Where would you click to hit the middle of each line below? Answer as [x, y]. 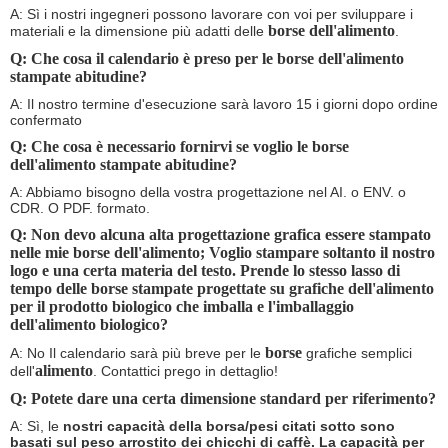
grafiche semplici [357, 352]
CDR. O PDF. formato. [80, 207]
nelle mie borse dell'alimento [105, 252]
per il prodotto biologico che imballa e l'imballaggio [182, 306]
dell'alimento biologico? [89, 324]
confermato [46, 119]
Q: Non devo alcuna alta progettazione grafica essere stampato [220, 234]
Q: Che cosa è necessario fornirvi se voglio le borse [179, 146]
